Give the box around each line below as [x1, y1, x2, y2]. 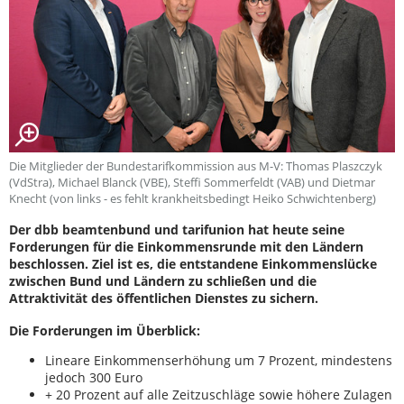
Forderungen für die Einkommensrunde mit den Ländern [9, 237, 363, 255]
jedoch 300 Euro [45, 368, 142, 386]
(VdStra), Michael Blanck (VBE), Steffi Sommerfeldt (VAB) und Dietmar [9, 173, 375, 190]
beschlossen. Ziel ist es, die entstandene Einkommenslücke [9, 254, 377, 272]
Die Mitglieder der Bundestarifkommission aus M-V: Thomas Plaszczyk [9, 157, 382, 174]
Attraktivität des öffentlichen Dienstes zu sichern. [9, 289, 318, 307]
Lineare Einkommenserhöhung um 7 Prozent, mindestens [45, 351, 392, 369]
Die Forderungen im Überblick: [9, 321, 200, 339]
